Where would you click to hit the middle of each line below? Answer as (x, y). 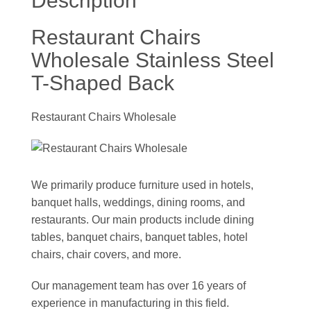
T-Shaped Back (103, 83)
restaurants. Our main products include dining (143, 220)
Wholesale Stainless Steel (153, 60)
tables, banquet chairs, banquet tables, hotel (140, 237)
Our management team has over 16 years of (138, 286)
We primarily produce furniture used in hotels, (142, 185)
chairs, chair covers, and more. (106, 255)
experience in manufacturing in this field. (130, 303)
